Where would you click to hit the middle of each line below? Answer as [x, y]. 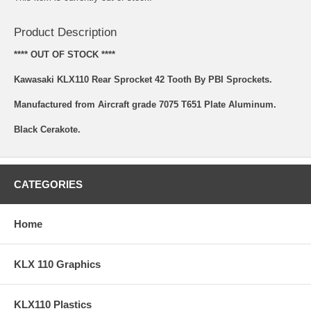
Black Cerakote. [47, 130]
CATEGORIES [48, 185]
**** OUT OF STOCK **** [65, 55]
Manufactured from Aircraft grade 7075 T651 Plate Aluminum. [145, 105]
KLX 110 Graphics [57, 264]
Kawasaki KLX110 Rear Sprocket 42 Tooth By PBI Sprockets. [143, 80]
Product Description [65, 33]
